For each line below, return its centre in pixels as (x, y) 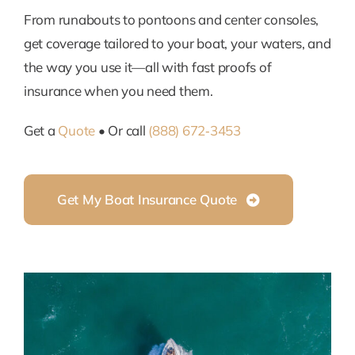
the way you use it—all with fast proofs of (147, 67)
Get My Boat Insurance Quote (147, 199)
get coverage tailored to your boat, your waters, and (177, 43)
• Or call (122, 130)
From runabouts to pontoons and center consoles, (171, 19)
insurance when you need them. (118, 91)
